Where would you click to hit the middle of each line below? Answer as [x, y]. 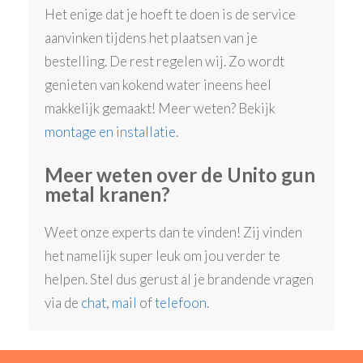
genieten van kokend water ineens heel [158, 85]
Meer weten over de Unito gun [180, 174]
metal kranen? [108, 194]
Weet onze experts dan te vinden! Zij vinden [174, 232]
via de [63, 302]
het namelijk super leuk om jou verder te [163, 255]
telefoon [181, 302]
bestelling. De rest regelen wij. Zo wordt [165, 62]
